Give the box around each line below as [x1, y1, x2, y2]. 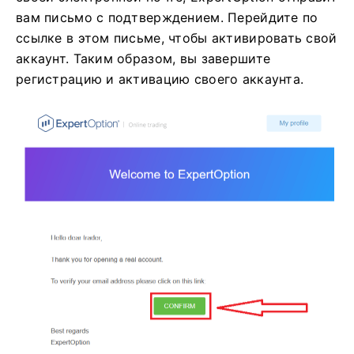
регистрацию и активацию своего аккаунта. [16, 70, 304, 87]
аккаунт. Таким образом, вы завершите [16, 50, 271, 66]
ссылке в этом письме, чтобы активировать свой [16, 29, 337, 46]
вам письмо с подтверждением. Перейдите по [16, 9, 318, 25]
